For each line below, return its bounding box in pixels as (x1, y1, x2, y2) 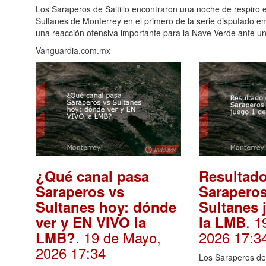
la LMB (199, 211, 246, 232)
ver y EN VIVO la (36, 211, 146, 232)
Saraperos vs (36, 180, 124, 201)
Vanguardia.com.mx (36, 45, 110, 56)
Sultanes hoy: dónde (36, 196, 176, 217)
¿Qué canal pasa (36, 165, 149, 186)
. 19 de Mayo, (75, 226, 161, 248)
